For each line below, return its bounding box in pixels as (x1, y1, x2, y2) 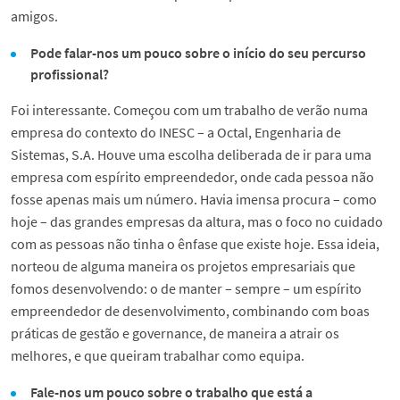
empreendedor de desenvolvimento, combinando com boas (11, 302, 370, 321)
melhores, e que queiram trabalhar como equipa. (11, 346, 304, 365)
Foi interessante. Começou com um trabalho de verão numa (11, 101, 368, 120)
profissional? (30, 65, 110, 84)
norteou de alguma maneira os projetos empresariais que (11, 257, 355, 276)
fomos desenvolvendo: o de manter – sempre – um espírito (11, 279, 362, 298)
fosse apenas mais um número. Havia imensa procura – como (11, 190, 377, 209)
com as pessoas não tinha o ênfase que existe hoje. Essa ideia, (11, 235, 379, 254)
